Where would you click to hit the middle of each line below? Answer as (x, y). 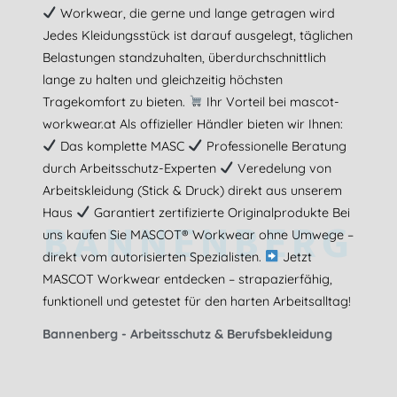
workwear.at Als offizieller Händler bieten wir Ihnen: (193, 124)
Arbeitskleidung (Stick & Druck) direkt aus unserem (192, 190)
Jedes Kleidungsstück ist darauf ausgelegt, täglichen (198, 35)
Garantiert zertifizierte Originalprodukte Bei (221, 212)
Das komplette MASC (123, 146)
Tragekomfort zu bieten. (116, 101)
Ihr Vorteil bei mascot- (272, 101)
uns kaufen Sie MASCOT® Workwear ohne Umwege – (198, 234)
